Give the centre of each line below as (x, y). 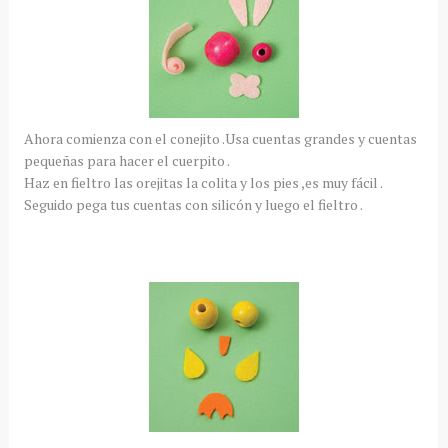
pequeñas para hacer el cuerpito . (126, 160)
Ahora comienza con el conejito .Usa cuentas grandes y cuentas (220, 138)
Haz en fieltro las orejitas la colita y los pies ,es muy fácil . (203, 182)
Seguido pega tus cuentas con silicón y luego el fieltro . (193, 204)
